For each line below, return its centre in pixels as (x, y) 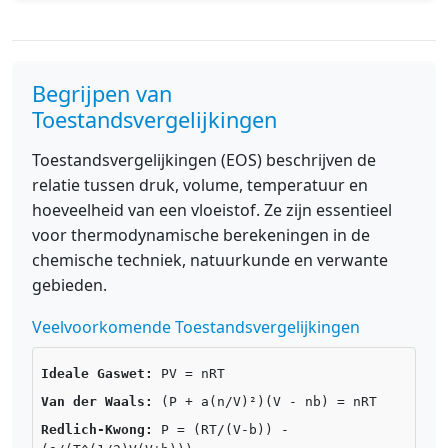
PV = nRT (189, 373)
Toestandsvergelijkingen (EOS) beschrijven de (204, 160)
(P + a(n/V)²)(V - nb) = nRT (265, 401)
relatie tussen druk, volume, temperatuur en (200, 185)
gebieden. (69, 285)
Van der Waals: (97, 401)
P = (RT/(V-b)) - (221, 429)
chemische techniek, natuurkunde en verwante (210, 260)
